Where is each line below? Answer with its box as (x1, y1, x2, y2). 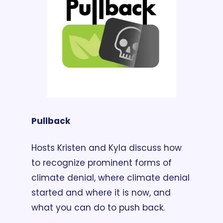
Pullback (31, 114, 70, 127)
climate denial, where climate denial (31, 171, 190, 184)
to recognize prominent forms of (31, 156, 172, 169)
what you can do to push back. (31, 201, 165, 214)
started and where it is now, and (31, 186, 171, 199)
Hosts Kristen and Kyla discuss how (31, 141, 182, 154)
